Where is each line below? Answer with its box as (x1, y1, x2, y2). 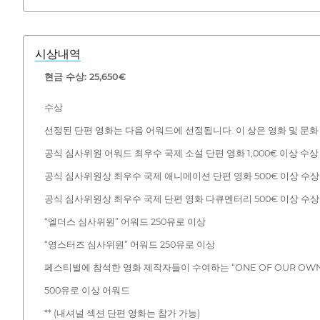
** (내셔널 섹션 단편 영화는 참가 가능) (44, 307, 200, 319)
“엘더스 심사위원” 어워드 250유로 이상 (44, 216, 206, 227)
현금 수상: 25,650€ (44, 71, 126, 82)
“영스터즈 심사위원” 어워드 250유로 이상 (44, 239, 215, 250)
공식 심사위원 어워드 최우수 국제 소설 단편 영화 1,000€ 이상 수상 (44, 147, 319, 159)
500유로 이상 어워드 (44, 284, 130, 296)
